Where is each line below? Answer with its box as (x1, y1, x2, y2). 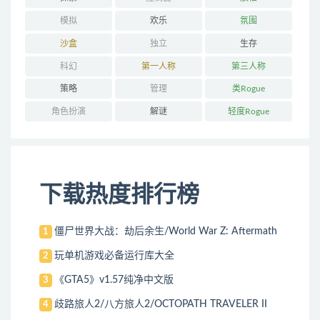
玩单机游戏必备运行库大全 (54, 250, 175, 261)
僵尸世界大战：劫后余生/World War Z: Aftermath (54, 226, 278, 236)
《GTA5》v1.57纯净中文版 (54, 274, 174, 285)
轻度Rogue (228, 107, 270, 116)
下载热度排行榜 (39, 183, 199, 206)
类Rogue (232, 84, 266, 94)
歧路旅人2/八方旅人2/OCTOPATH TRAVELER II (54, 299, 268, 309)
